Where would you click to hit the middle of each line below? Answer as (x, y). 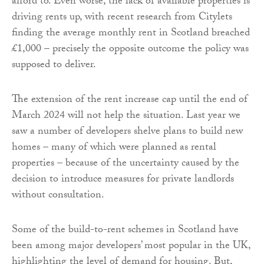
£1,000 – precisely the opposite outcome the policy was (130, 50)
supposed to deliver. (54, 66)
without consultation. (58, 196)
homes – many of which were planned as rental (114, 148)
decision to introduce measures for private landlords (123, 180)
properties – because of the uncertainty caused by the (126, 164)
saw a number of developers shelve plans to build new (127, 133)
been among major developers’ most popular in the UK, (131, 247)
